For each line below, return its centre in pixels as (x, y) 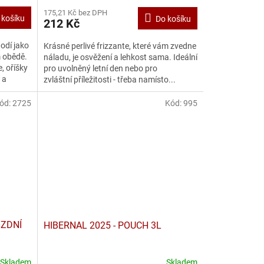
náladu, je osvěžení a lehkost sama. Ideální (120, 57)
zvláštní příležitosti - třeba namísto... (109, 79)
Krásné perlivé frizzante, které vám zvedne (120, 46)
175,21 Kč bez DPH (75, 12)
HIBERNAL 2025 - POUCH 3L (102, 225)
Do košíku (173, 19)
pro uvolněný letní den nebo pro (100, 68)
